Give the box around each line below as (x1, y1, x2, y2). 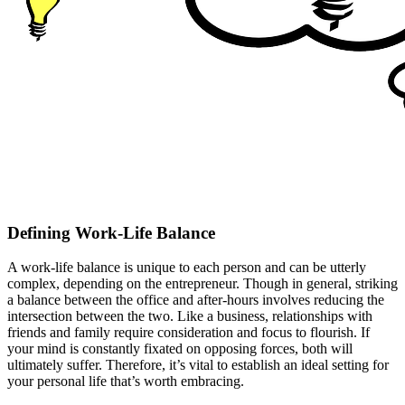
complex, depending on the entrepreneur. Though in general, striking (7, 276, 398, 292)
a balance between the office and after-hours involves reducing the (7, 292, 384, 308)
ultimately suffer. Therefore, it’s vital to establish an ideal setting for (7, 357, 389, 373)
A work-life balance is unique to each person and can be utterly (7, 259, 366, 276)
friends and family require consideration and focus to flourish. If (7, 325, 370, 341)
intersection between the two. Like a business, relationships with (7, 308, 372, 325)
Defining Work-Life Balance (7, 222, 215, 242)
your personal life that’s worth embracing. (7, 373, 244, 390)
